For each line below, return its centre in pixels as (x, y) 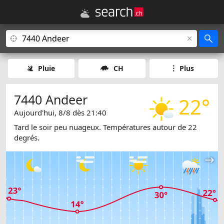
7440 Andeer (51, 99)
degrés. (27, 138)
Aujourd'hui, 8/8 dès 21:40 (60, 112)
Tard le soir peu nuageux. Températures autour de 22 (105, 127)
